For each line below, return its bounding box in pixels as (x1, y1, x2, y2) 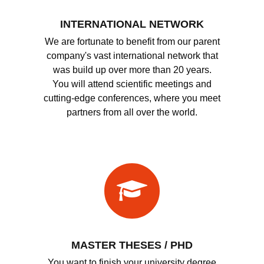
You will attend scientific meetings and (52, 78, 212, 89)
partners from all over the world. (67, 107, 197, 117)
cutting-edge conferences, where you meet (44, 93, 220, 103)
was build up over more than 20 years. (52, 64, 212, 75)
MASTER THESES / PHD (71, 239, 193, 251)
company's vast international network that (46, 50, 218, 61)
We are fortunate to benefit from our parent (44, 36, 220, 47)
